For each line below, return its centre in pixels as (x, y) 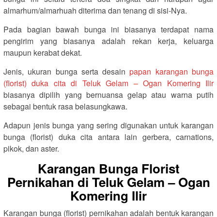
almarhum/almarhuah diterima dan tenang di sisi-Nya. (95, 10)
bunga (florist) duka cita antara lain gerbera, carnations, (108, 137)
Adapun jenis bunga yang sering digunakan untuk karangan (108, 125)
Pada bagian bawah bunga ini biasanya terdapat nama (108, 29)
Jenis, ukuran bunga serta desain (67, 71)
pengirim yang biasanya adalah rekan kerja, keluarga (108, 41)
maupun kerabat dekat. (43, 53)
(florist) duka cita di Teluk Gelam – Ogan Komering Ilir (108, 83)
